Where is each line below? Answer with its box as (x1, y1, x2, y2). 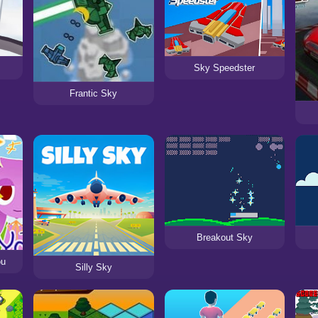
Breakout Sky (196, 231, 253, 243)
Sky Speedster (194, 62, 256, 73)
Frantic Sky (70, 87, 118, 99)
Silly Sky (75, 262, 112, 273)
